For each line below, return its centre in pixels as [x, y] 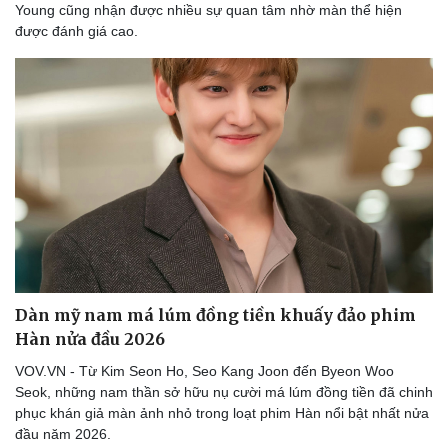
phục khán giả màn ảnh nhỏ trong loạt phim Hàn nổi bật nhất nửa [222, 412]
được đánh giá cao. [76, 30]
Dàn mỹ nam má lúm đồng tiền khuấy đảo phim [215, 314]
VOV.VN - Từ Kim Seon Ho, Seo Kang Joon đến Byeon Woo [204, 370]
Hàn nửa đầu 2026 [90, 338]
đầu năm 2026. [63, 433]
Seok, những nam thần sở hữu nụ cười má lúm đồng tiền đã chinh [224, 391]
